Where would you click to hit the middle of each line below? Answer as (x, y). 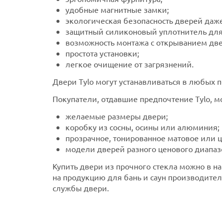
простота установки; (102, 53)
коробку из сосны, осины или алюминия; (142, 127)
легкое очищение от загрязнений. (130, 64)
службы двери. (81, 188)
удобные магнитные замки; (117, 9)
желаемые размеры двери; (117, 116)
